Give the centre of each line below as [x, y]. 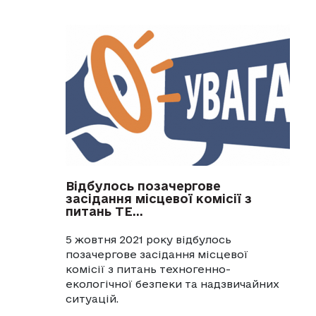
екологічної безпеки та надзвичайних [172, 284]
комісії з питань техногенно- [148, 269]
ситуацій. [92, 298]
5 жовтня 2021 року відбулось [148, 239]
